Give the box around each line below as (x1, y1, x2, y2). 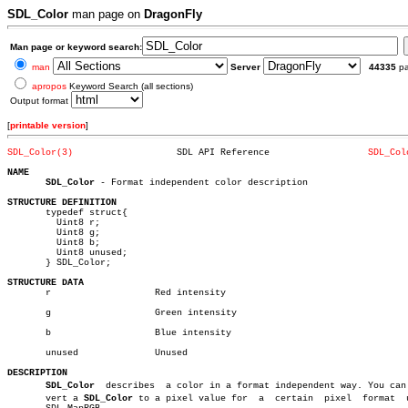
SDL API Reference (357, 148, 368, 158)
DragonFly (144, 7, 202, 21)
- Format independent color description (95, 178, 308, 188)
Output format (10, 96, 71, 106)
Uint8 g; (7, 228, 51, 238)
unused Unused (7, 348, 78, 358)
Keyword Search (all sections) (66, 81, 193, 91)
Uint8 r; (7, 218, 51, 228)
